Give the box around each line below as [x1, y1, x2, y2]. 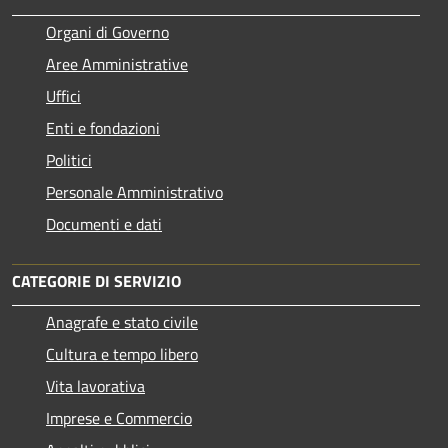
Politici [46, 147, 92, 172]
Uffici [46, 83, 81, 108]
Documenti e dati [46, 211, 162, 236]
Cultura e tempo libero [46, 341, 198, 366]
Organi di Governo [46, 19, 169, 44]
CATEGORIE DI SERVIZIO [12, 268, 181, 293]
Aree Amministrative [46, 51, 188, 76]
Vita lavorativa [46, 373, 145, 398]
